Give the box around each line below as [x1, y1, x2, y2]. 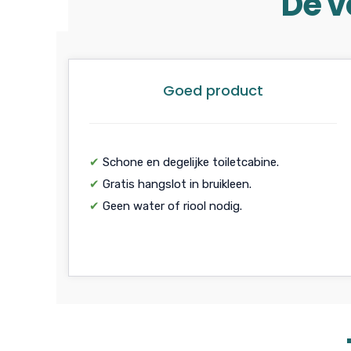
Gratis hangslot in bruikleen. [100, 176, 251, 191]
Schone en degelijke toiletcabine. [100, 154, 279, 169]
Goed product [163, 80, 263, 100]
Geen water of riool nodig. [100, 198, 242, 213]
